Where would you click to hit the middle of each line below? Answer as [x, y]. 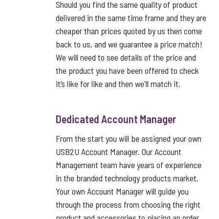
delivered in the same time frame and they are [131, 18]
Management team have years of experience [129, 165]
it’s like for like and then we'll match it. [118, 84]
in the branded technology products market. [127, 178]
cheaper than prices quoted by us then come [129, 31]
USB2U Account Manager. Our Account [119, 152]
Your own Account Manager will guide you [122, 191]
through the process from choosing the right [128, 204]
